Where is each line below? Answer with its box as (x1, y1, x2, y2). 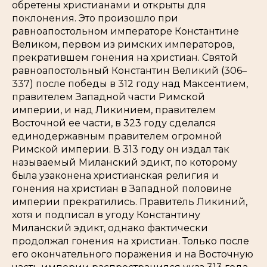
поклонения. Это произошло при (12, 13, 178, 24)
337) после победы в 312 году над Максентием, (12, 78, 248, 89)
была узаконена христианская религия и (12, 170, 219, 181)
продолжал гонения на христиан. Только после (12, 235, 249, 247)
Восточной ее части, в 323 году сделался (12, 117, 216, 129)
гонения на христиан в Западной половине (12, 183, 232, 194)
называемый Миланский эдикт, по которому (12, 157, 237, 168)
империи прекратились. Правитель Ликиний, (12, 196, 247, 207)
